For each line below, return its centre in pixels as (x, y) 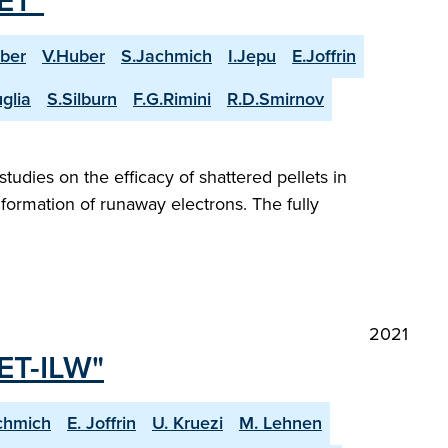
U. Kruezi (187, 423)
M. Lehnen (280, 423)
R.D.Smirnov (275, 99)
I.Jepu (252, 56)
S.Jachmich (166, 56)
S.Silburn (82, 99)
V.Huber (73, 56)
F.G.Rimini (172, 99)
